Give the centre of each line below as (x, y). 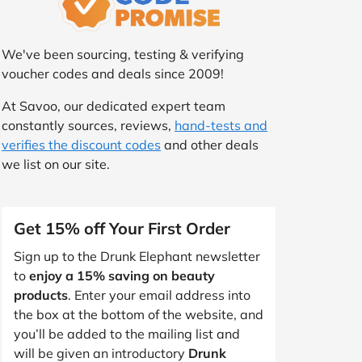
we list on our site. (56, 164)
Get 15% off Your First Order (122, 228)
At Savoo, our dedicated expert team (114, 105)
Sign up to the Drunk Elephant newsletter (137, 256)
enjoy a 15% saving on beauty (122, 275)
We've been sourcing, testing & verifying (123, 54)
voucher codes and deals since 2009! (113, 73)
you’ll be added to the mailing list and (127, 333)
